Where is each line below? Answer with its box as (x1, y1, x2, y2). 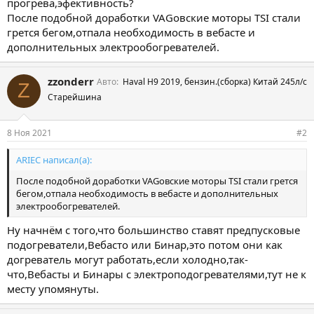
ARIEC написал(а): (16, 153, 92, 166)
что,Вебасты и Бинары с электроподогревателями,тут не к (7, 266, 306, 281)
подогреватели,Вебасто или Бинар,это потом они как (7, 237, 282, 252)
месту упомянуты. (7, 281, 99, 296)
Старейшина (48, 90, 102, 103)
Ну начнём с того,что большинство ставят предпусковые (7, 222, 300, 237)
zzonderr (48, 74, 94, 88)
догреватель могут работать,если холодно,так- (7, 252, 248, 266)
